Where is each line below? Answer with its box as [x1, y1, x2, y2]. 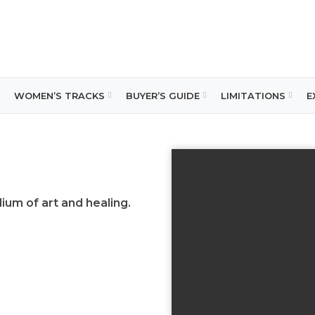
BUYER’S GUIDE [126, 89, 200, 101]
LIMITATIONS [221, 89, 286, 101]
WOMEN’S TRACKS [14, 89, 105, 101]
